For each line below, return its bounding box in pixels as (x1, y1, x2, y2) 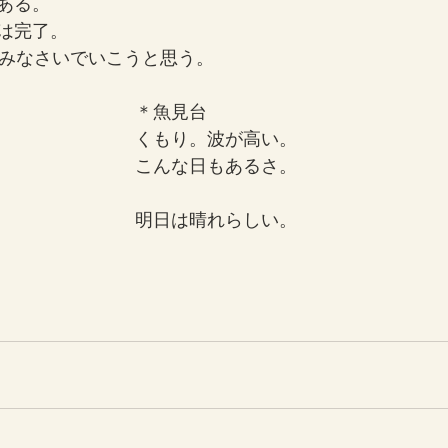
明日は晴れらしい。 (135, 207, 297, 231)
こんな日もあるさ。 (135, 153, 297, 177)
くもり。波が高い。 (135, 126, 297, 150)
